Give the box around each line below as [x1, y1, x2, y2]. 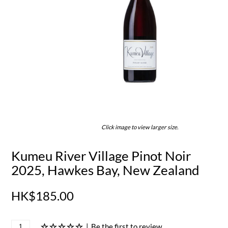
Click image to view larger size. [101, 123, 178, 130]
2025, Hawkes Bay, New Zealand [11, 161, 200, 178]
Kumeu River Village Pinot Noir [11, 147, 191, 164]
